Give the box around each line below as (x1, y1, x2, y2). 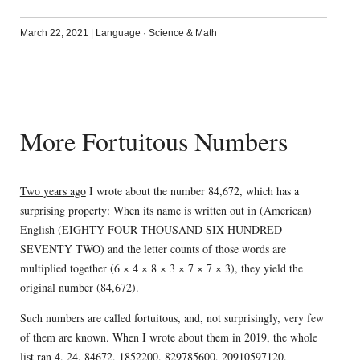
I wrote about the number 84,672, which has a (85, 182, 299, 198)
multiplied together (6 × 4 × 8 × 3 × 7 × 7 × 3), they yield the (19, 260, 303, 276)
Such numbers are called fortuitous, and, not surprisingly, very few (19, 309, 324, 325)
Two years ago (19, 182, 86, 198)
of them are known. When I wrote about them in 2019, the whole (19, 329, 317, 345)
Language (95, 27, 141, 39)
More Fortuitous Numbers (19, 124, 288, 159)
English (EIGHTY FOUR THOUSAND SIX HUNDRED (19, 221, 282, 237)
